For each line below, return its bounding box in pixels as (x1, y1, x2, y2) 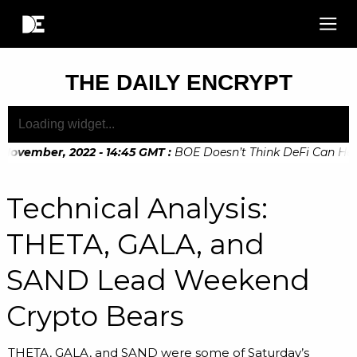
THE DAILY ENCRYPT (65, 70, 292, 95)
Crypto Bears (6, 299, 184, 333)
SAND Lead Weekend (6, 263, 310, 297)
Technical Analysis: (6, 191, 268, 226)
